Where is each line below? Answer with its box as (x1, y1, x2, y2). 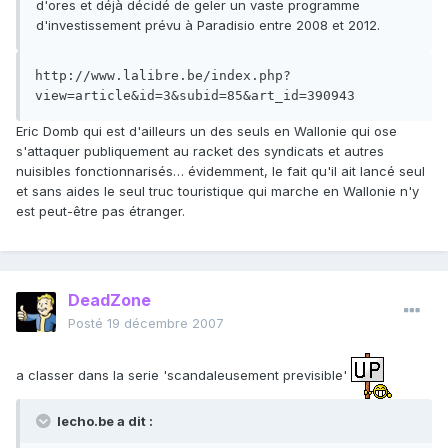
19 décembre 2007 (107, 315, 224, 332)
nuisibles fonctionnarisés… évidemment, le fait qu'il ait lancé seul (16, 163, 425, 180)
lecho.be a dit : (54, 413, 153, 430)
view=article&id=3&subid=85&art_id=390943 (35, 88, 355, 104)
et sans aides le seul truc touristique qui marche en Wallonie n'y (16, 183, 419, 200)
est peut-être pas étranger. (16, 203, 185, 220)
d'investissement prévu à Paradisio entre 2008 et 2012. (36, 17, 380, 34)
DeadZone (68, 290, 151, 311)
